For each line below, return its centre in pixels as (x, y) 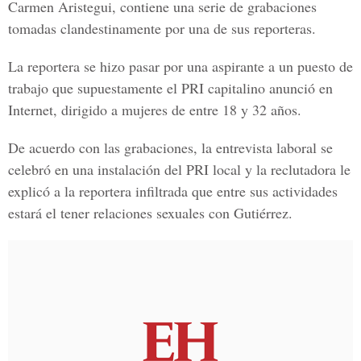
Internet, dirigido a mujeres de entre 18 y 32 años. (155, 110)
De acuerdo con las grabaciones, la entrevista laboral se (170, 147)
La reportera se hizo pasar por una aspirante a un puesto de (180, 66)
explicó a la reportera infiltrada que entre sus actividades (173, 191)
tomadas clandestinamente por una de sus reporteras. (162, 28)
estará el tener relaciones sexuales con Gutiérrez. (150, 213)
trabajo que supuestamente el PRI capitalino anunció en (170, 88)
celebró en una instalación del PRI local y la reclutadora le (179, 169)
